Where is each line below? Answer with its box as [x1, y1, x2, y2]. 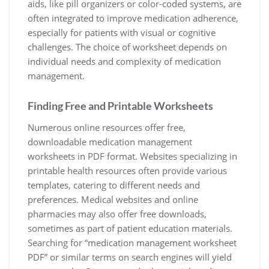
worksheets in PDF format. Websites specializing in [28, 150, 237, 162]
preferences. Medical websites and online [28, 193, 198, 205]
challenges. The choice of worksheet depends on [28, 41, 227, 53]
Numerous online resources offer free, [28, 121, 186, 133]
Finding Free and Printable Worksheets [28, 99, 213, 112]
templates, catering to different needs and [28, 179, 200, 191]
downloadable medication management [28, 136, 192, 148]
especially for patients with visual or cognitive [28, 26, 216, 38]
